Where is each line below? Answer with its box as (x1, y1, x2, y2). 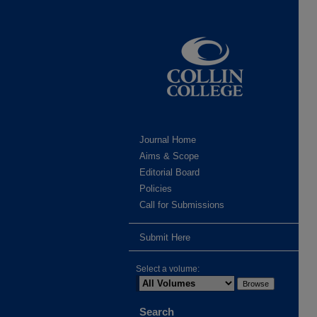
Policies (139, 183, 172, 194)
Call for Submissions (139, 200, 224, 210)
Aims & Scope (139, 151, 199, 161)
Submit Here (139, 232, 190, 243)
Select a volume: (136, 264, 200, 274)
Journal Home (139, 134, 196, 145)
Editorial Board (139, 167, 200, 178)
